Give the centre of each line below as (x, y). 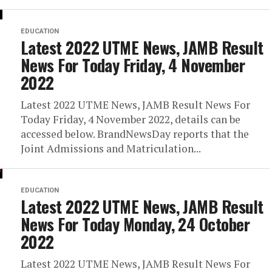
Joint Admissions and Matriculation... (111, 148)
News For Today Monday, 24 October (135, 224)
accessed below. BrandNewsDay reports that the (135, 134)
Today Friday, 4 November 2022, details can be (131, 119)
